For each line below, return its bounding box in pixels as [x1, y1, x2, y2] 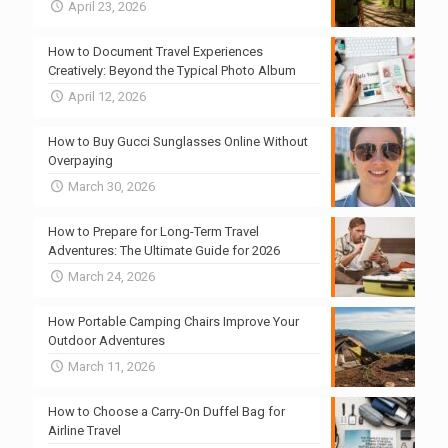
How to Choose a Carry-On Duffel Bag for [48, 403, 285, 419]
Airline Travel [48, 422, 121, 438]
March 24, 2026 [68, 268, 156, 284]
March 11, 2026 [68, 358, 156, 374]
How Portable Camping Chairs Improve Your [48, 313, 299, 329]
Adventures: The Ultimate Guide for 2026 [48, 242, 280, 258]
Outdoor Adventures [48, 332, 165, 348]
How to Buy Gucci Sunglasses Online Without [48, 133, 308, 149]
